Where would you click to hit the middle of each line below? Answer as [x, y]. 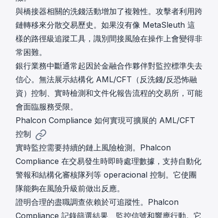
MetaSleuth [164, 25]
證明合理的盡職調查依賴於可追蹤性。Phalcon [97, 202]
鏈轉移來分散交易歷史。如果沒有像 [79, 25]
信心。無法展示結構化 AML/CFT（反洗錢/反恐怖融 [106, 80]
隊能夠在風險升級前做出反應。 [70, 189]
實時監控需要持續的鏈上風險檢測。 [78, 148]
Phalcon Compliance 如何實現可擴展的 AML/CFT [105, 120]
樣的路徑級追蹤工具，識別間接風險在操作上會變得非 [109, 39]
